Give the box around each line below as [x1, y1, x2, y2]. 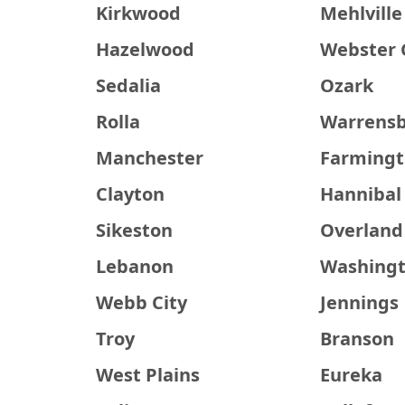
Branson [320, 326, 395, 351]
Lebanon [95, 254, 174, 278]
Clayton [95, 182, 165, 206]
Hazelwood [95, 37, 194, 61]
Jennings [320, 290, 400, 315]
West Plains [95, 363, 200, 387]
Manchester [95, 146, 203, 170]
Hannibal [320, 182, 402, 206]
